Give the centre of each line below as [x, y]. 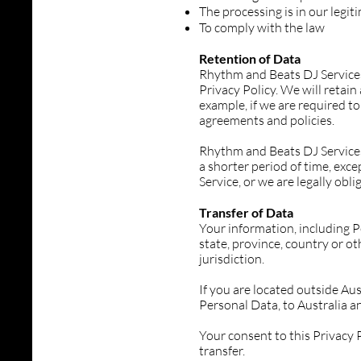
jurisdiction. [232, 259]
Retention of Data [250, 58]
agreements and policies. [267, 120]
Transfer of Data [246, 212]
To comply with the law [262, 27]
